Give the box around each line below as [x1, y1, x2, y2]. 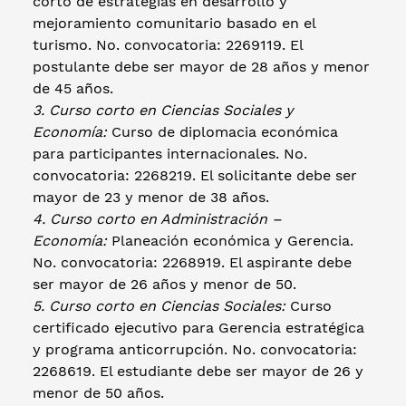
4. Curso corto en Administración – [33, 209, 282, 227]
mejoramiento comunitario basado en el [33, 14, 315, 32]
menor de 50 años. [33, 383, 169, 401]
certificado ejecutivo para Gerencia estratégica [33, 318, 364, 336]
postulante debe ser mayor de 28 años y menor [33, 57, 370, 75]
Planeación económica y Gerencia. [107, 231, 353, 249]
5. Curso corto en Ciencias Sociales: [33, 296, 290, 314]
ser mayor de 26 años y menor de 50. [33, 275, 301, 293]
